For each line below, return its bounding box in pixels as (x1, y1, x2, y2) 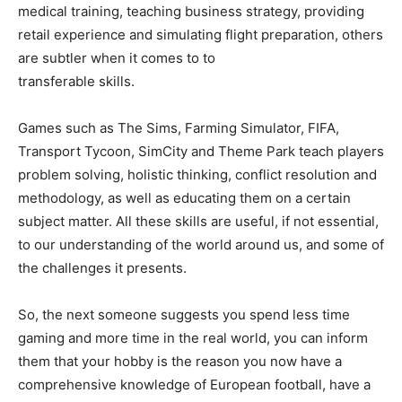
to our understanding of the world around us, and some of (18, 236, 384, 254)
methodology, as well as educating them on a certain (18, 189, 351, 207)
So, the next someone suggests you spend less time (18, 306, 350, 324)
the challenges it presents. (18, 259, 187, 277)
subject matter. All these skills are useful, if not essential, (18, 213, 379, 231)
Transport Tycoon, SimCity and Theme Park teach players (18, 143, 384, 161)
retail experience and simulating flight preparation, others (18, 26, 383, 44)
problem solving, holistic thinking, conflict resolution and (18, 166, 377, 184)
